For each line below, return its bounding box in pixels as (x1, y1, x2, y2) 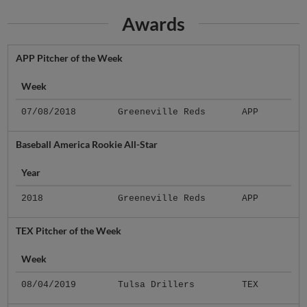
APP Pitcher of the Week (15, 51, 123, 64)
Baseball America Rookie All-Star (15, 138, 158, 150)
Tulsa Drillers (117, 279, 195, 290)
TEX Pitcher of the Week (15, 224, 121, 236)
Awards (122, 12, 185, 36)
